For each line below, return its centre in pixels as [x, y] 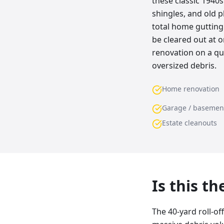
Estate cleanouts [189, 123]
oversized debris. [184, 65]
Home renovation [191, 89]
